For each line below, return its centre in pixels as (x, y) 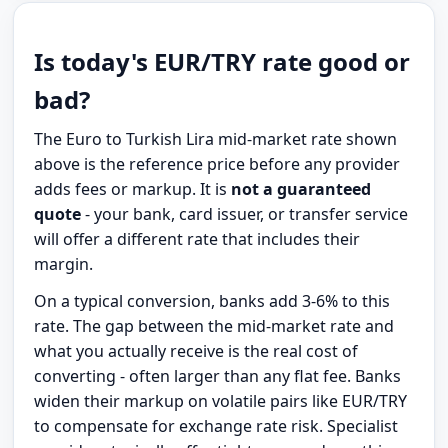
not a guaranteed (301, 189)
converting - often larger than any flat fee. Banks (218, 376)
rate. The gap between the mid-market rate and (214, 326)
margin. (64, 264)
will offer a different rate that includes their (197, 239)
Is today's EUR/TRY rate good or (222, 62)
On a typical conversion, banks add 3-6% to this (212, 301)
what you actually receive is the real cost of (196, 351)
